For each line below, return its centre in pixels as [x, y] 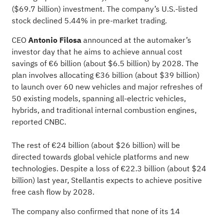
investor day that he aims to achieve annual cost [97, 52]
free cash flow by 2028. [53, 192]
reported [27, 122]
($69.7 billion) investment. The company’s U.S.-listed [104, 9]
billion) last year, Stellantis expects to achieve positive [107, 180]
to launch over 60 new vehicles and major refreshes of [107, 87]
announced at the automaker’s [136, 40]
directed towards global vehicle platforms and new [100, 157]
